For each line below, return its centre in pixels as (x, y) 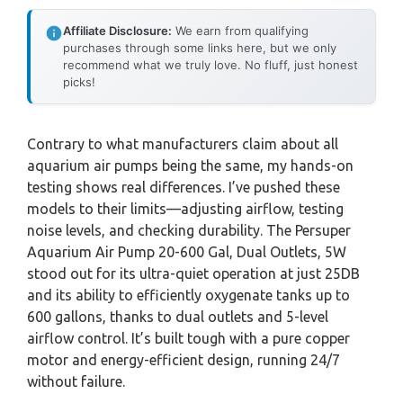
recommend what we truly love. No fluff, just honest (210, 65)
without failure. (76, 381)
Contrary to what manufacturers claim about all (183, 144)
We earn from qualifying (240, 31)
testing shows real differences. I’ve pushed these (184, 187)
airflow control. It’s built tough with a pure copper (188, 338)
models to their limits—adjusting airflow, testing (185, 209)
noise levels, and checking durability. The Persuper (189, 230)
